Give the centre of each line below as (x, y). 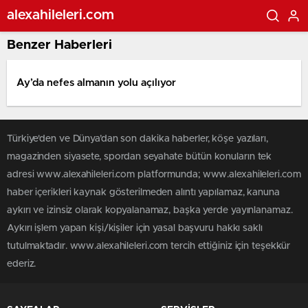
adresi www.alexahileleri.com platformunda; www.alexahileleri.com (154, 175)
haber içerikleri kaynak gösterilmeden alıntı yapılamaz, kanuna (143, 192)
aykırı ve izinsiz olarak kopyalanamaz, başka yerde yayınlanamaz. (150, 210)
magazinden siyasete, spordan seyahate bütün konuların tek (140, 157)
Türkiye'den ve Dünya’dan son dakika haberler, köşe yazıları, (137, 139)
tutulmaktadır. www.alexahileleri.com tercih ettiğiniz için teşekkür (149, 246)
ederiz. (22, 264)
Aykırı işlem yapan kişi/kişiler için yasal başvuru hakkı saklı (135, 228)
